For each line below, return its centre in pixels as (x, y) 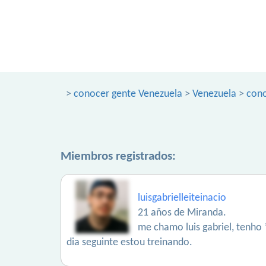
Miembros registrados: (118, 156)
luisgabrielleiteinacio (182, 198)
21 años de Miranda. (182, 213)
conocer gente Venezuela (128, 94)
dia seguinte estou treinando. (129, 243)
